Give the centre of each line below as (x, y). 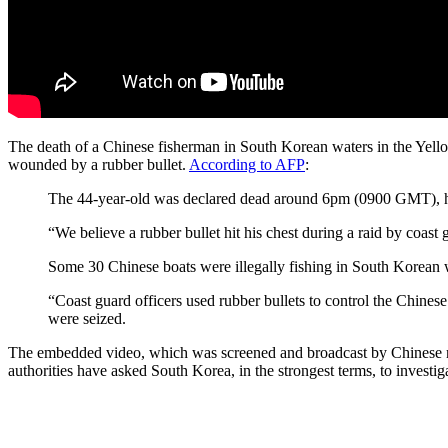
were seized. (87, 318)
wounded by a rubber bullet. (98, 164)
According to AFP (247, 164)
